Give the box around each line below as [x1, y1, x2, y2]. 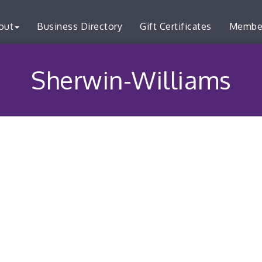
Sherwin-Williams [31, 64, 231, 95]
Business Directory [37, 20, 122, 32]
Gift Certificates [140, 20, 212, 32]
